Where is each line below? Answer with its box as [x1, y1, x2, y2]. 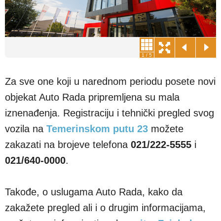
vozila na [5, 110, 46, 121]
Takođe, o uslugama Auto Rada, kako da [5, 173, 183, 184]
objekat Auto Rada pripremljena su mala [5, 78, 180, 90]
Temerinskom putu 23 [46, 110, 148, 121]
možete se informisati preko [5, 205, 129, 216]
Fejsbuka [158, 205, 200, 216]
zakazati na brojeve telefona [5, 126, 131, 137]
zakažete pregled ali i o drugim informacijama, [5, 189, 206, 200]
